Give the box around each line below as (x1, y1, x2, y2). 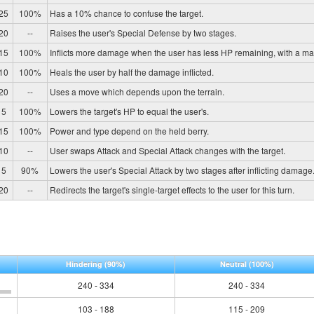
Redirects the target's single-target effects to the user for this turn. (49, 183, 294, 196)
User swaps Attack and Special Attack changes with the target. (49, 144, 285, 156)
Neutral (219, 259, 249, 270)
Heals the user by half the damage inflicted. (49, 65, 214, 78)
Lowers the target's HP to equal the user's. (49, 104, 209, 117)
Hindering (66, 259, 105, 270)
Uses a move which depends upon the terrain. (49, 85, 224, 97)
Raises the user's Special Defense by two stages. (49, 26, 236, 39)
